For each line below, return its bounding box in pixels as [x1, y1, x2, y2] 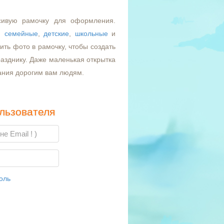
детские [43, 29, 69, 37]
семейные [4, 29, 38, 37]
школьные [74, 29, 108, 37]
